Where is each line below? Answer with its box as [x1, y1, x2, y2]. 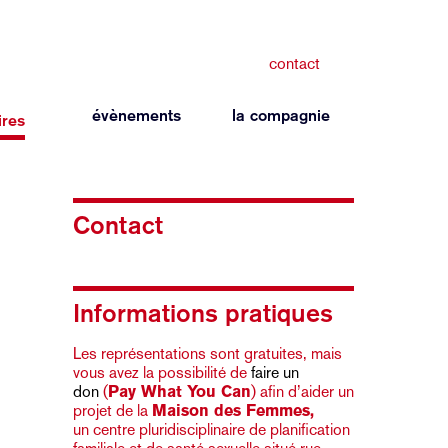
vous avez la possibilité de [72, 363, 251, 382]
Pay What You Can [107, 382, 251, 401]
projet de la [72, 401, 152, 420]
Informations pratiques [72, 298, 333, 328]
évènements [92, 106, 182, 125]
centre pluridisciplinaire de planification [92, 420, 350, 439]
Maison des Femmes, [151, 401, 314, 420]
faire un [250, 363, 299, 382]
